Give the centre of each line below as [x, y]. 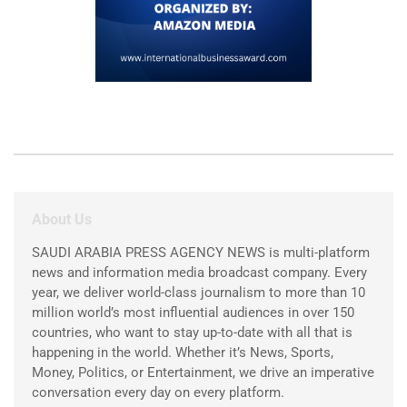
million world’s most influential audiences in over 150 [193, 313]
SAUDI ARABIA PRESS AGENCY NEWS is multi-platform [201, 253]
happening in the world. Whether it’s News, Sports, [183, 352]
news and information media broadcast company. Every [199, 273]
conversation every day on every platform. [158, 392]
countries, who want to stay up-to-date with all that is [192, 333]
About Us [62, 219]
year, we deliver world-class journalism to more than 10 [199, 293]
